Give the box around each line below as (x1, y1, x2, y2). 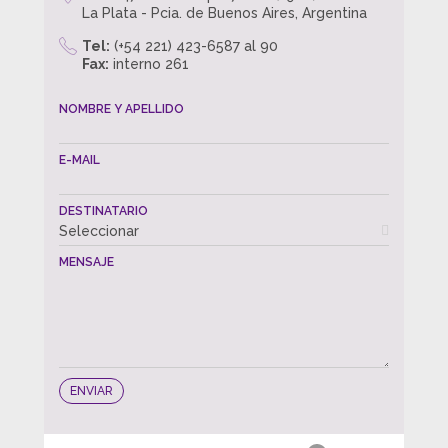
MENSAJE (59, 254, 114, 269)
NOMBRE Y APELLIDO (59, 101, 184, 116)
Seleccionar (59, 222, 139, 239)
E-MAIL (59, 152, 100, 167)
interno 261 (109, 55, 189, 72)
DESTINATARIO (59, 203, 148, 218)
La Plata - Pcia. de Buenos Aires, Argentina (82, 4, 367, 21)
